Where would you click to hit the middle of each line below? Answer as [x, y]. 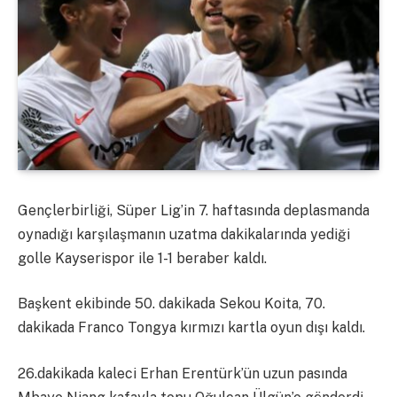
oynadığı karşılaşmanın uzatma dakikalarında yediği [184, 234]
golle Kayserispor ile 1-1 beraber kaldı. [142, 258]
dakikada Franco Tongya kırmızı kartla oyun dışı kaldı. [191, 328]
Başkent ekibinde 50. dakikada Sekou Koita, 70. [171, 304]
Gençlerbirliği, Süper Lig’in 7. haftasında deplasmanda [194, 210]
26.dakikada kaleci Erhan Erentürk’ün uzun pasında [183, 373]
